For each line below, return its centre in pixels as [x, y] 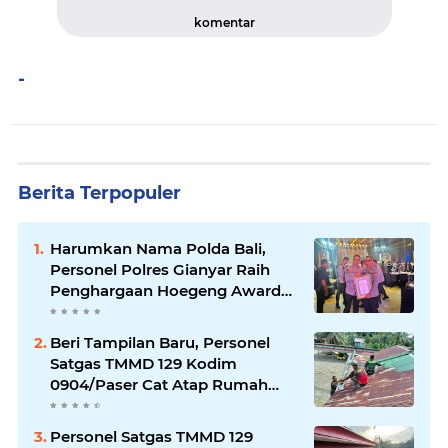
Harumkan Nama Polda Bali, [158, 248]
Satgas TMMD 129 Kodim [143, 363]
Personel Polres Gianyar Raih [160, 269]
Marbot [77, 405]
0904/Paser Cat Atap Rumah [159, 384]
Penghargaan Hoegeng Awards [169, 290]
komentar [224, 22]
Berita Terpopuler [99, 192]
